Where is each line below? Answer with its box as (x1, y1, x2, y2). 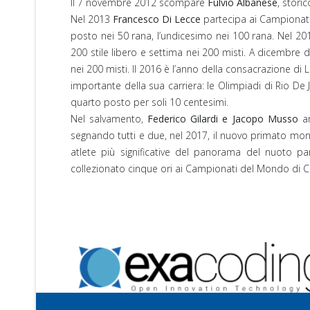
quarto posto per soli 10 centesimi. (71, 95, 228, 109)
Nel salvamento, (71, 111, 148, 125)
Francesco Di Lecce (113, 12, 201, 26)
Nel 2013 (71, 12, 113, 26)
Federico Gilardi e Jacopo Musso (147, 111, 298, 125)
